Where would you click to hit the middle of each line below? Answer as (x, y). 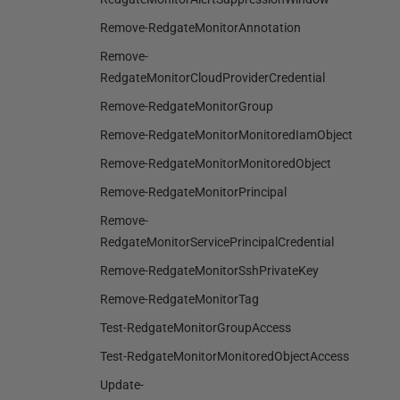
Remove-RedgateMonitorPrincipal (193, 192)
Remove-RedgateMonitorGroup (187, 106)
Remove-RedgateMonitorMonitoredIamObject (226, 135)
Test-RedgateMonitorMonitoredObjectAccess (225, 356)
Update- (122, 385)
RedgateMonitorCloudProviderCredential (212, 78)
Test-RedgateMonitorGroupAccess (196, 328)
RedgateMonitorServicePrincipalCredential (217, 242)
